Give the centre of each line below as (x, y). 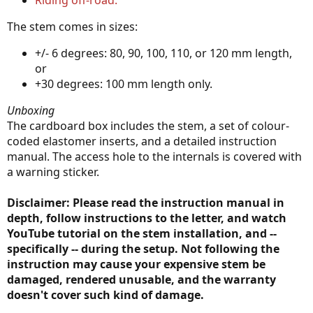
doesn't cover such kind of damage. (105, 295)
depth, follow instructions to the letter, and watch (147, 218)
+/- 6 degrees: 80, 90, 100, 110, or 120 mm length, (163, 53)
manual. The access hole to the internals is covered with (154, 157)
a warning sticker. (53, 172)
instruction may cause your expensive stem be (136, 264)
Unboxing (31, 111)
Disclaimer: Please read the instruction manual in (146, 203)
